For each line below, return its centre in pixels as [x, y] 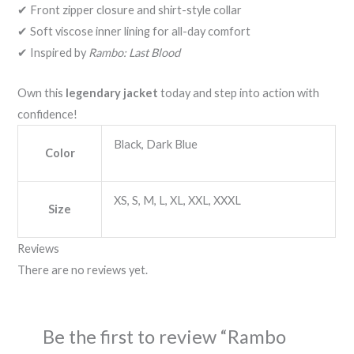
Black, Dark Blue [156, 144]
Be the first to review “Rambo [164, 337]
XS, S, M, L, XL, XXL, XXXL [178, 200]
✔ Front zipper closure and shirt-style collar [130, 10]
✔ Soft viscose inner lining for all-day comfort [134, 32]
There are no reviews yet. [83, 269]
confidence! [48, 114]
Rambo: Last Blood [135, 53]
